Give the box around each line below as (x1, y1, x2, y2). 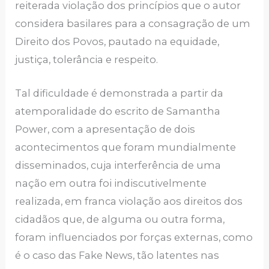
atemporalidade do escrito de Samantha (15, 105, 221, 118)
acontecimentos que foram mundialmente (15, 141, 237, 154)
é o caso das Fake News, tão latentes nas (15, 249, 220, 262)
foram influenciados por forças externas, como (15, 231, 253, 244)
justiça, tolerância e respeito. (15, 53, 159, 66)
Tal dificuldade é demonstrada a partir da (15, 87, 224, 100)
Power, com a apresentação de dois (15, 123, 196, 136)
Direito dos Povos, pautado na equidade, (15, 35, 220, 48)
